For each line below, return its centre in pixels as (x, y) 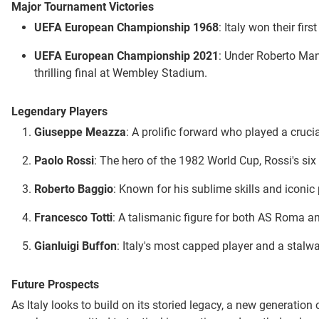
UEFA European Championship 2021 (126, 56)
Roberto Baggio (74, 189)
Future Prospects (55, 285)
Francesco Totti (73, 218)
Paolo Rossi (64, 161)
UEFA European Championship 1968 (126, 28)
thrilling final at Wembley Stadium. (121, 73)
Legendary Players (59, 112)
